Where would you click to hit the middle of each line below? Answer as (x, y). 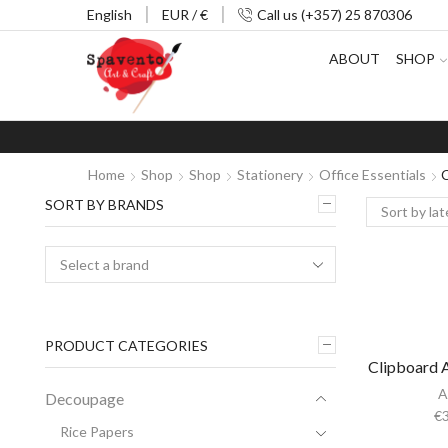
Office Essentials (372, 174)
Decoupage (84, 398)
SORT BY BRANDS (104, 204)
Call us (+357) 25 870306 (334, 14)
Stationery (270, 174)
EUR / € (185, 14)
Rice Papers (97, 431)
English (109, 14)
